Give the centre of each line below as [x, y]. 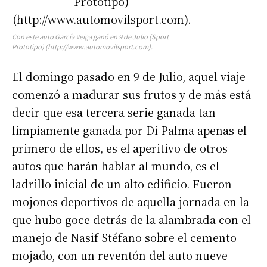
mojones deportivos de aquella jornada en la [131, 202]
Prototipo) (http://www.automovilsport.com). [82, 47]
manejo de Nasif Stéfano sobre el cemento [124, 237]
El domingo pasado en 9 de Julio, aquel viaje [129, 77]
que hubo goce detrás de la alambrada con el [131, 220]
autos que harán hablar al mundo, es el [116, 166]
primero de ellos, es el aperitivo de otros [120, 148]
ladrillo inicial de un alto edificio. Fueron [122, 184]
